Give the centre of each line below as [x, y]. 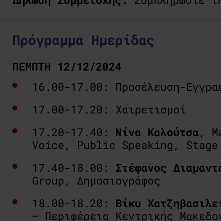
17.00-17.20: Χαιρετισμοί [112, 109]
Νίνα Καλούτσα [157, 132]
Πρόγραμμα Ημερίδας [83, 39]
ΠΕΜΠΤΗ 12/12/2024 [67, 66]
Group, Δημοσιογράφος [96, 180]
